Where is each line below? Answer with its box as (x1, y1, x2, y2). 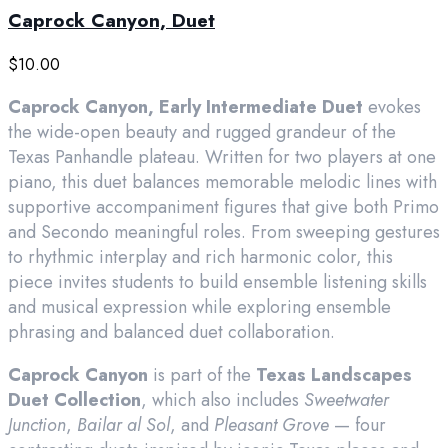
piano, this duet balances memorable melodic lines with (8, 168, 437, 195)
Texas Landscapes (256, 361, 412, 388)
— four (329, 411, 386, 438)
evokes (363, 93, 421, 120)
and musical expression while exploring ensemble (8, 293, 391, 320)
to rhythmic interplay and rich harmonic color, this (8, 243, 393, 270)
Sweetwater (304, 386, 389, 413)
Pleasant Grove (214, 411, 329, 438)
